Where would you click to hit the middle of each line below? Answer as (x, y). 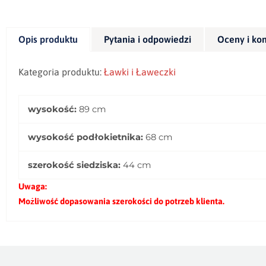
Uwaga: (33, 186)
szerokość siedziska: (74, 165)
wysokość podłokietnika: (85, 137)
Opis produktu (48, 39)
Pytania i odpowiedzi (148, 39)
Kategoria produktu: (61, 72)
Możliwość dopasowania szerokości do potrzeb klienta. (121, 201)
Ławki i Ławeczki (140, 72)
